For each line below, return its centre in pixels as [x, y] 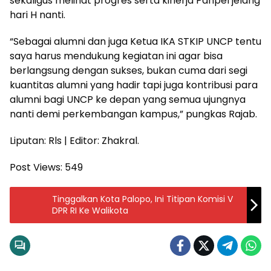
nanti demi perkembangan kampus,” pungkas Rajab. [133, 114]
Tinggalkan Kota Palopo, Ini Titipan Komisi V [103, 199]
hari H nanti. [38, 15]
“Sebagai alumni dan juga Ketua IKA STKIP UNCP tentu [135, 41]
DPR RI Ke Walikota [90, 210]
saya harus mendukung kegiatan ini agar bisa [116, 56]
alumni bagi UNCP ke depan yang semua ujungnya [128, 99]
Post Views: [36, 167]
